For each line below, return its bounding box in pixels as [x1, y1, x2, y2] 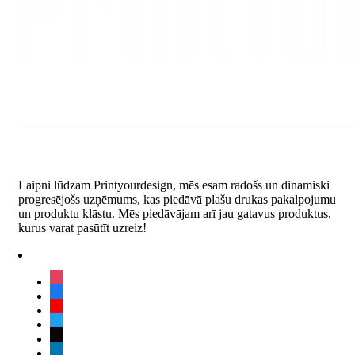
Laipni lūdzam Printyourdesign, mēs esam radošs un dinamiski [18, 177, 330, 192]
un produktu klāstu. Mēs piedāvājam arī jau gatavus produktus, [18, 206, 331, 220]
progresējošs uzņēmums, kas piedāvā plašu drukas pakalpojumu [18, 192, 336, 206]
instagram [49, 273, 97, 288]
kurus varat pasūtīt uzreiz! [18, 220, 147, 235]
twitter [49, 316, 81, 330]
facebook [49, 288, 95, 302]
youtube [49, 302, 90, 316]
